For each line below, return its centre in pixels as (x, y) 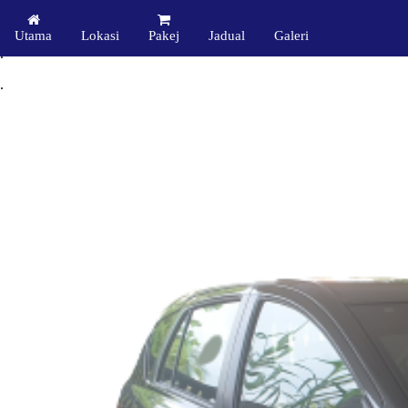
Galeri (291, 36)
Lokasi (100, 36)
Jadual (227, 36)
